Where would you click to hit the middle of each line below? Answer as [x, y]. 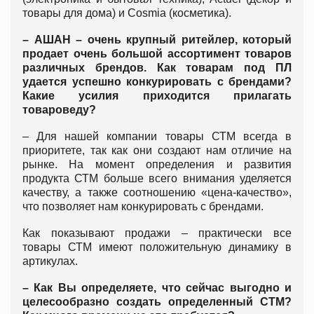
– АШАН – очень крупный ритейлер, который [157, 39]
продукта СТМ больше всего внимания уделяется [157, 178]
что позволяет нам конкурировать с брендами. [143, 206]
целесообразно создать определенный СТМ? [157, 301]
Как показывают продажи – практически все [157, 233]
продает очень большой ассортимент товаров [157, 53]
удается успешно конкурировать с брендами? [157, 81]
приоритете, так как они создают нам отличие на [157, 150]
